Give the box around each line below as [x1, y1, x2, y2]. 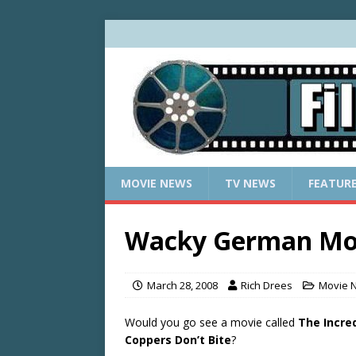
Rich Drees [241, 277, 292, 292]
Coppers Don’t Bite [125, 331, 231, 347]
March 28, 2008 [147, 277, 218, 292]
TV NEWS [225, 175, 276, 191]
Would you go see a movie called [125, 314, 298, 330]
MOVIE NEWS [121, 175, 192, 191]
